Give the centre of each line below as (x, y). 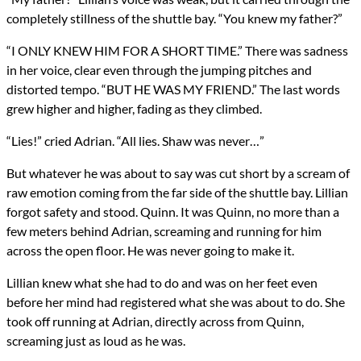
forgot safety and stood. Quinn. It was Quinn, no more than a (173, 212)
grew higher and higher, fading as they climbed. (134, 109)
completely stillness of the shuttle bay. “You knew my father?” (174, 19)
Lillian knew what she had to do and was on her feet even (162, 283)
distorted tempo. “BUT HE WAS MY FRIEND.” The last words (173, 89)
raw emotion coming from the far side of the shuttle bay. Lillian (177, 193)
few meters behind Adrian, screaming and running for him (164, 231)
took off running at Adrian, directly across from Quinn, (155, 322)
